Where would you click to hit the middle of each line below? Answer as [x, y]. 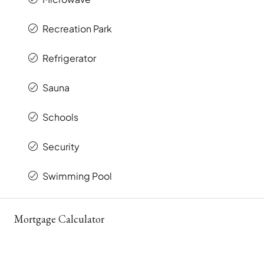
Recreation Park [77, 29]
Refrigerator [69, 58]
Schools [60, 117]
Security [61, 147]
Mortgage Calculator [59, 219]
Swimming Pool [77, 176]
